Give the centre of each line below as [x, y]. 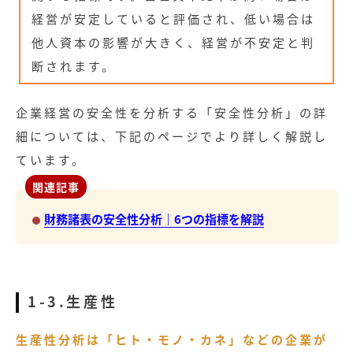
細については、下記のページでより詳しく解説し [172, 136]
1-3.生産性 [73, 301]
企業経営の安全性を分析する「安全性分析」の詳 [172, 112]
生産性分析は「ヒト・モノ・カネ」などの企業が [172, 340]
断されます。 [74, 65]
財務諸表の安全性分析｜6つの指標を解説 [154, 219]
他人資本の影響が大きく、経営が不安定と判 [174, 42]
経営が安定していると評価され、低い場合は [174, 18]
